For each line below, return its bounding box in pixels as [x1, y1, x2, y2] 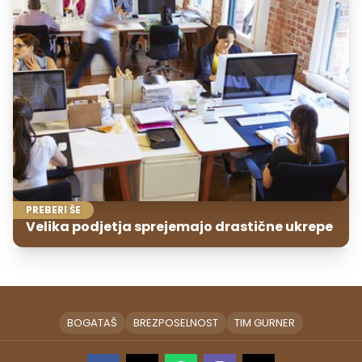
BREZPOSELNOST [133, 314, 218, 330]
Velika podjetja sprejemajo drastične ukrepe [26, 217, 333, 236]
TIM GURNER [234, 314, 295, 330]
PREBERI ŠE [26, 202, 81, 217]
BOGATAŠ [67, 314, 117, 330]
